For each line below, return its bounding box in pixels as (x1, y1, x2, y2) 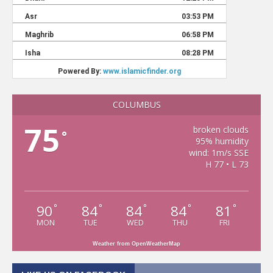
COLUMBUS (112, 99, 161, 110)
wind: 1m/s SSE (188, 147, 249, 158)
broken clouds (193, 124, 249, 135)
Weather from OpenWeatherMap (93, 240, 180, 247)
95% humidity (195, 135, 249, 147)
